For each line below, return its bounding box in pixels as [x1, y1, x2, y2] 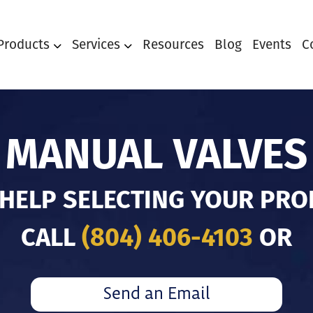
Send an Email [103, 284, 210, 305]
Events [252, 36, 291, 52]
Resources [143, 36, 204, 52]
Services [72, 36, 120, 52]
